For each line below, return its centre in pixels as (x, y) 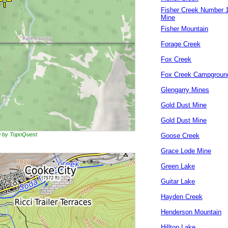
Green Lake (178, 166)
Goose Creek (180, 136)
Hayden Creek (182, 197)
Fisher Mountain (184, 29)
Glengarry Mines (185, 90)
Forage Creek (181, 44)
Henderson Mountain (191, 212)
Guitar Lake (178, 181)
